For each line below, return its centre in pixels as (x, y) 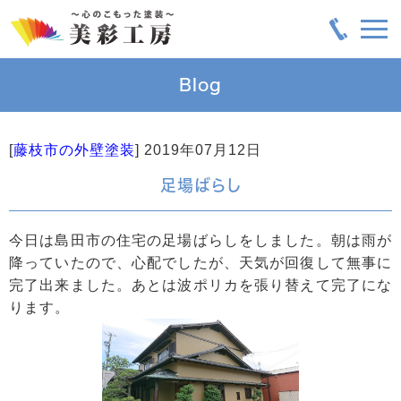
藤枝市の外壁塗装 (74, 150)
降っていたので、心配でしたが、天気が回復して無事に (200, 263)
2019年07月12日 (203, 150)
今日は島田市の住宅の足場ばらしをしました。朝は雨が (200, 240)
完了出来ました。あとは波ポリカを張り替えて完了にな (200, 285)
